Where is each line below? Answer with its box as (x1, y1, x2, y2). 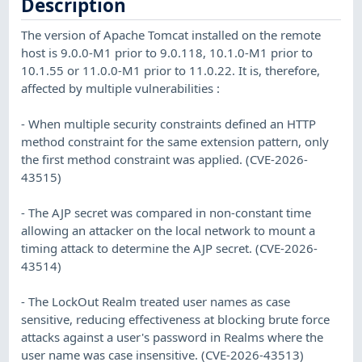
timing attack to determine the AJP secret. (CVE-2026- (21, 240, 318, 257)
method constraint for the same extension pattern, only (21, 133, 330, 150)
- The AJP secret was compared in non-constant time (21, 204, 312, 221)
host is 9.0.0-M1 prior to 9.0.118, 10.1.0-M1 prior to (21, 44, 314, 61)
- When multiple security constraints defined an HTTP (21, 116, 317, 133)
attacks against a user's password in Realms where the (21, 329, 324, 346)
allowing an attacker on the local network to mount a (21, 222, 316, 239)
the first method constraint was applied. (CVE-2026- (21, 151, 309, 168)
